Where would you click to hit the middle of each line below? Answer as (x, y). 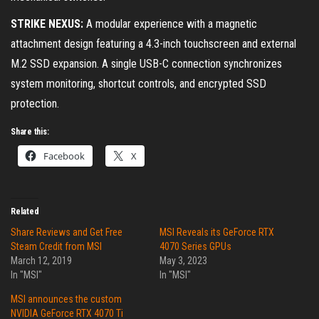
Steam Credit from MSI (56, 247)
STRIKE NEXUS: (48, 24)
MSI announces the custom (66, 299)
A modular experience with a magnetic (172, 24)
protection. (36, 104)
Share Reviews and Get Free (67, 232)
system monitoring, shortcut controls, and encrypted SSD (138, 84)
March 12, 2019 (41, 261)
